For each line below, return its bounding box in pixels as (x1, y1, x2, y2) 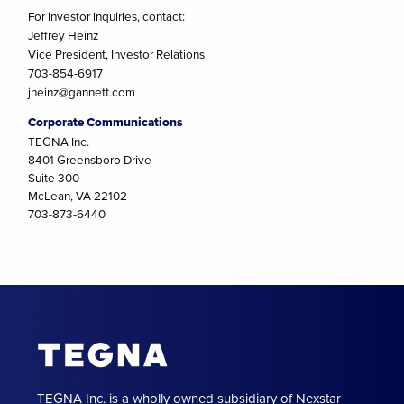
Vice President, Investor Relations (28, 44, 206, 62)
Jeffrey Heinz (28, 25, 99, 43)
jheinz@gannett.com (28, 82, 136, 100)
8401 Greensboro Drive (28, 151, 152, 169)
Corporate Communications (28, 113, 184, 132)
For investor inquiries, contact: (28, 6, 186, 24)
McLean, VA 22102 (28, 187, 128, 205)
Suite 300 (28, 169, 80, 187)
